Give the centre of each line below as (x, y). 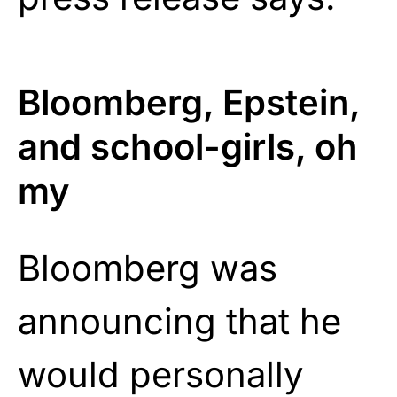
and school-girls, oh (188, 146)
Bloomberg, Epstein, (189, 102)
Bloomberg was (148, 268)
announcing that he (179, 321)
